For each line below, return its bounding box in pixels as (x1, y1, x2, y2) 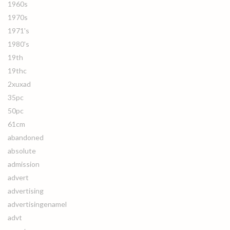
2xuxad (8, 80, 31, 88)
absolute (8, 146, 36, 155)
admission (8, 160, 40, 168)
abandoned (8, 133, 44, 142)
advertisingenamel (8, 200, 67, 208)
